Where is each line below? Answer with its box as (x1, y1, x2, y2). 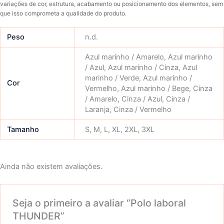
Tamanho (7, 124, 39, 134)
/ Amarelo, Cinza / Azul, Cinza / (84, 94, 190, 103)
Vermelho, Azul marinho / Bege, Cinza (84, 83, 212, 93)
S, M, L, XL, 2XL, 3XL (84, 124, 154, 134)
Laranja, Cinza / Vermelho (84, 104, 171, 114)
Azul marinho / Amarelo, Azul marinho (84, 52, 212, 61)
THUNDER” (12, 209, 65, 222)
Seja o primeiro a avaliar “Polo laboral (12, 196, 186, 209)
